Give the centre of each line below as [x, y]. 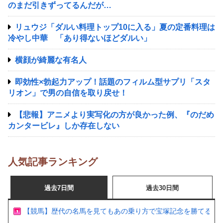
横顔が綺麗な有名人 [51, 60]
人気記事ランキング [53, 162]
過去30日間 [163, 188]
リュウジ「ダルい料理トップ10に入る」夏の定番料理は [115, 27]
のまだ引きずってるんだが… [60, 5]
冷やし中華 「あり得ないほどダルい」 [80, 38]
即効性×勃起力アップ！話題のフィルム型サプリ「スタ [113, 82]
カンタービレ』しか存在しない [64, 126]
